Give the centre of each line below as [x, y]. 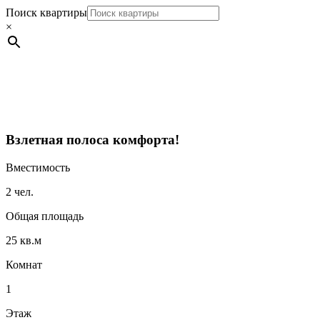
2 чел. [20, 191]
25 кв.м [24, 240]
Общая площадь [45, 216]
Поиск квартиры [46, 12]
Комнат [24, 264]
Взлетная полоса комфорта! [92, 140]
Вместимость [38, 167]
